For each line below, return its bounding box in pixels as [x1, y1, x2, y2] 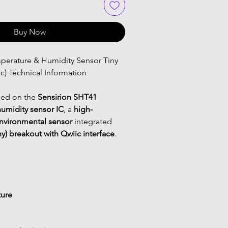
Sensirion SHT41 [38, 92, 99, 102]
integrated [72, 116, 114, 126]
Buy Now [13, 26, 46, 37]
